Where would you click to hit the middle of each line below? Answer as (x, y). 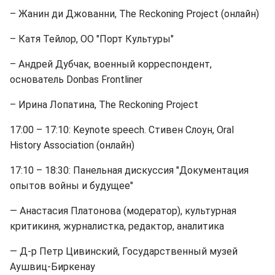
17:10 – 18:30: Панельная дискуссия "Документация (129, 170)
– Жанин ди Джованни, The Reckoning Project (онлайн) (134, 14)
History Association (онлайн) (72, 145)
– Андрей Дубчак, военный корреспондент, (111, 64)
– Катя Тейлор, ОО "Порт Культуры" (92, 39)
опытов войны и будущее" (72, 186)
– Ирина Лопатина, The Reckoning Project (104, 105)
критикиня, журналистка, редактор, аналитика (117, 226)
